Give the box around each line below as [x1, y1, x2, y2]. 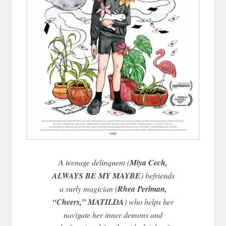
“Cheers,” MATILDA [52, 196, 124, 207]
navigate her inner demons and [64, 209, 162, 220]
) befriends [140, 169, 175, 181]
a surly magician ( [59, 183, 118, 194]
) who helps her [124, 196, 174, 207]
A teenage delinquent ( [59, 156, 130, 167]
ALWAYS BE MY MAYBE [51, 169, 141, 181]
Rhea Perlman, [117, 183, 167, 194]
